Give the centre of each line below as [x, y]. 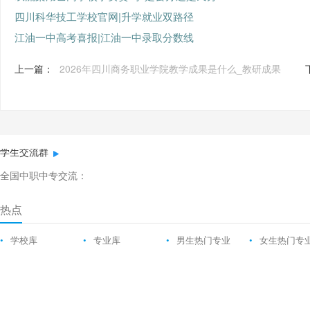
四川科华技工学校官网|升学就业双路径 [104, 16]
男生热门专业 [203, 240]
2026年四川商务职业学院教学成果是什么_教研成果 [170, 69]
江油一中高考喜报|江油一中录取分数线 [104, 37]
